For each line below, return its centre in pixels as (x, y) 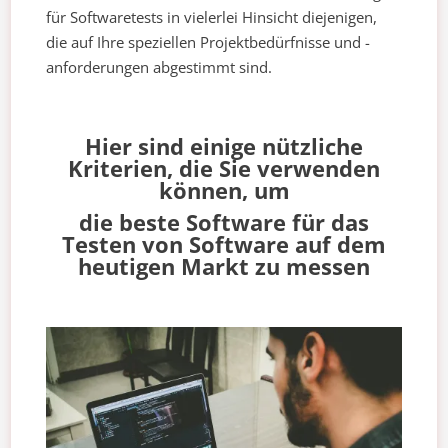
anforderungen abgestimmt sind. (159, 67)
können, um (224, 190)
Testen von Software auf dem (224, 244)
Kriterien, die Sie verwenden (224, 168)
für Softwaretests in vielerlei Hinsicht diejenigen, (212, 17)
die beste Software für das (224, 222)
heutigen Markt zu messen (224, 266)
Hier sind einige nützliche (224, 146)
